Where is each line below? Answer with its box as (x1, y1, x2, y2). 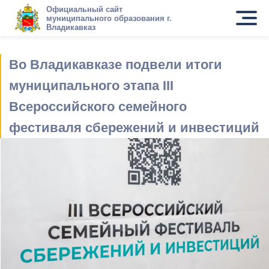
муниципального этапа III (9, 78, 174, 93)
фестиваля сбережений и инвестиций (9, 120, 259, 135)
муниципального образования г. (46, 13, 172, 23)
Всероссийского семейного (9, 99, 187, 114)
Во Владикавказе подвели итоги (9, 57, 222, 72)
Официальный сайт (46, 4, 122, 14)
